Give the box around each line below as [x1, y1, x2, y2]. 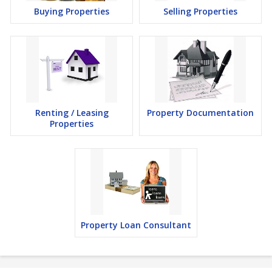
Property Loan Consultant [81, 219, 191, 231]
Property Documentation [147, 107, 254, 118]
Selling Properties [163, 5, 237, 17]
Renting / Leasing [35, 107, 109, 118]
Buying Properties [34, 5, 109, 17]
